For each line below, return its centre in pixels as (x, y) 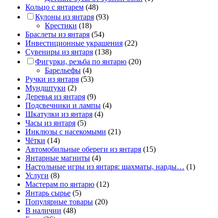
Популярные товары (59, 201)
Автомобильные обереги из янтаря (83, 149)
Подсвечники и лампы (63, 105)
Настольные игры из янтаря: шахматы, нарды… (105, 166)
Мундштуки (45, 88)
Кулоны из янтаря (64, 17)
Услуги (37, 175)
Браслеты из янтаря (57, 34)
